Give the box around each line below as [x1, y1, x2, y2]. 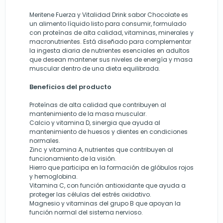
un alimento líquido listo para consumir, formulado [29, 19, 186, 28]
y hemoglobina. [29, 172, 78, 181]
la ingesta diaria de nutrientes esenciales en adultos [29, 46, 190, 55]
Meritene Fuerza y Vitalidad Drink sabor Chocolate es [29, 10, 188, 19]
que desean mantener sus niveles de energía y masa [29, 55, 193, 64]
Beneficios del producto [29, 82, 111, 92]
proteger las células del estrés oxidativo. [29, 190, 151, 199]
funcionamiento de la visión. [29, 154, 116, 163]
